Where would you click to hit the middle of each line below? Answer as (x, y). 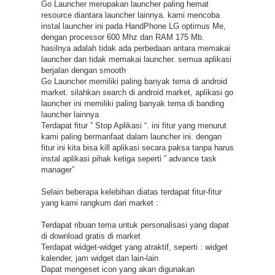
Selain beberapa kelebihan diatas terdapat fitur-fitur (131, 192)
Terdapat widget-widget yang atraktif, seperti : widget (134, 247)
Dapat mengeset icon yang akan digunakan (118, 269)
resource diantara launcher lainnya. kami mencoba (130, 15)
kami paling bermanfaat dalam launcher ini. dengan (131, 136)
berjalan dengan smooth (83, 70)
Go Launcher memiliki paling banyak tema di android (134, 81)
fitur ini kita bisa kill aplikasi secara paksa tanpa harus (137, 147)
